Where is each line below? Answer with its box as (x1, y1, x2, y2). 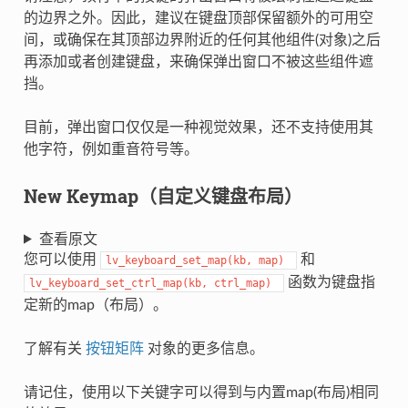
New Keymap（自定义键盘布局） (23, 183, 302, 208)
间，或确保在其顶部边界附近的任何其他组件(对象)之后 (23, 32, 381, 47)
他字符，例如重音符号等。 (23, 141, 199, 157)
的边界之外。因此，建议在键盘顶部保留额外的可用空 (23, 10, 373, 25)
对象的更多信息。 (143, 341, 264, 356)
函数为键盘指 (283, 274, 375, 290)
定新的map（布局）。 (23, 297, 168, 312)
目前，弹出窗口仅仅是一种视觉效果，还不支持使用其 (23, 119, 373, 135)
